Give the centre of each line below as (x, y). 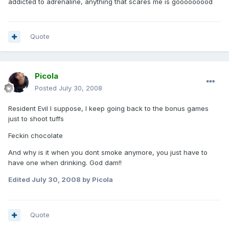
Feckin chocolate (36, 136)
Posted (47, 88)
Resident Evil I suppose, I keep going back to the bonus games (108, 109)
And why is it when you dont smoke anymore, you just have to (108, 153)
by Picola (97, 180)
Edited (20, 180)
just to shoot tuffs (36, 119)
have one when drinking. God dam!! (65, 163)
